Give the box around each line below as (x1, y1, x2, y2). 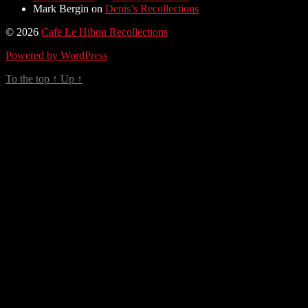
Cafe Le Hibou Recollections (41, 26, 168, 38)
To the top (5, 73, 52, 85)
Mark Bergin (33, 3, 89, 15)
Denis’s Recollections (105, 3, 199, 15)
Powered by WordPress (5, 49, 107, 62)
